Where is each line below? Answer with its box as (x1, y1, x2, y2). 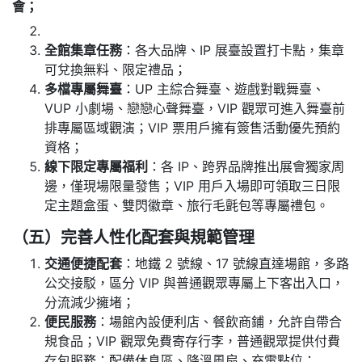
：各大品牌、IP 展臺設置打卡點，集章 (122, 42, 344, 59)
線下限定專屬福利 (44, 158, 148, 175)
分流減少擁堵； (44, 294, 135, 311)
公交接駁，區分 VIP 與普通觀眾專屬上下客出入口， (44, 275, 344, 292)
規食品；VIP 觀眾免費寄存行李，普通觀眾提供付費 (44, 333, 340, 350)
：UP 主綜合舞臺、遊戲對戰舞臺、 (122, 81, 325, 98)
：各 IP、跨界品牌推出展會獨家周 (148, 158, 344, 175)
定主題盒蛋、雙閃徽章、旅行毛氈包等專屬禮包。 (44, 197, 329, 214)
